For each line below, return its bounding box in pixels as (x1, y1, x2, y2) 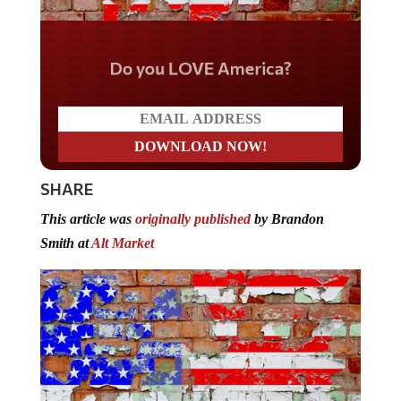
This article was (39, 210, 135, 226)
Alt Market (90, 235, 154, 251)
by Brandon (250, 210, 324, 226)
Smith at (39, 235, 91, 251)
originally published (134, 210, 251, 226)
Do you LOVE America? (79, 53, 321, 81)
